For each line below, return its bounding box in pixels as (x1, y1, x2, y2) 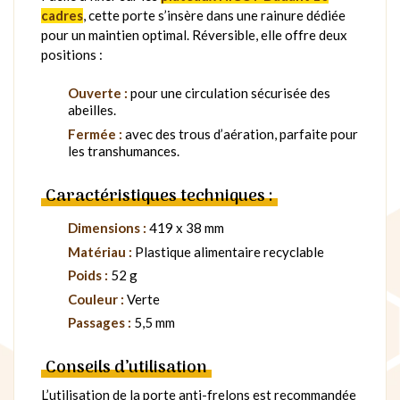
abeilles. (68, 102, 116, 119)
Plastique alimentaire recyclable (132, 243, 324, 260)
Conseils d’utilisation (46, 354, 207, 383)
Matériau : (68, 243, 132, 260)
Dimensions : (68, 220, 146, 237)
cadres (41, 6, 83, 23)
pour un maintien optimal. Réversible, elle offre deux (41, 26, 347, 43)
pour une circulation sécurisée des (128, 85, 330, 102)
